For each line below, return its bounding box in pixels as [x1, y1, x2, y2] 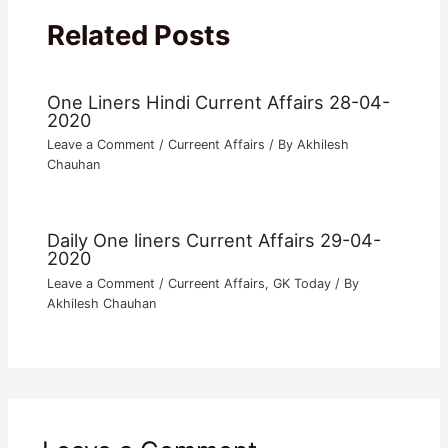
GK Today [273, 275, 332, 291]
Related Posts [47, 18, 231, 53]
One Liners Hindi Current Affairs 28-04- [47, 90, 391, 113]
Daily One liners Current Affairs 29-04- [47, 229, 382, 252]
